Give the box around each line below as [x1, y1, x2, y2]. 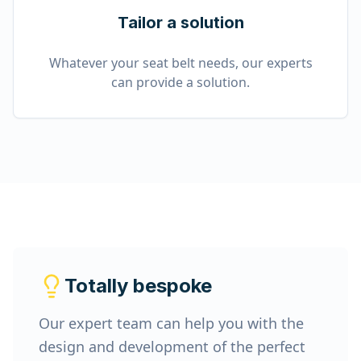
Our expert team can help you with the [39, 313, 304, 333]
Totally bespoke [64, 274, 212, 297]
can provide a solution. [111, 73, 250, 91]
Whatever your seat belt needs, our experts [48, 54, 313, 72]
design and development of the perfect [39, 337, 305, 356]
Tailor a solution [117, 13, 244, 32]
